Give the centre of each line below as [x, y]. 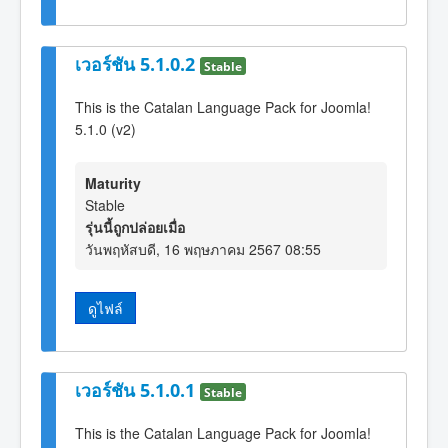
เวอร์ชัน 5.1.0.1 [137, 390]
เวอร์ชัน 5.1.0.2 [137, 63]
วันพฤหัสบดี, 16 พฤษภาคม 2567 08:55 [203, 248]
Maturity [113, 182]
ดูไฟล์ [105, 307]
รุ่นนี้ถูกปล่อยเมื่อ [135, 226]
